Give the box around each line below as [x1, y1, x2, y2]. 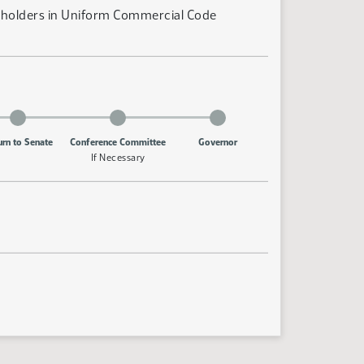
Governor [198, 136, 238, 148]
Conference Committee [70, 136, 167, 148]
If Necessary [90, 152, 145, 163]
